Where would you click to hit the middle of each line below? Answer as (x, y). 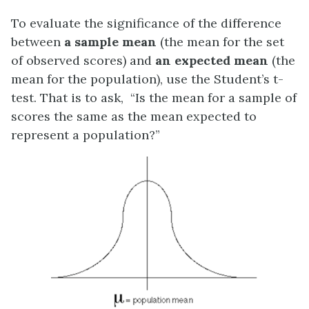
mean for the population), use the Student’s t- (147, 79)
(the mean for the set (220, 41)
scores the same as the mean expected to (134, 116)
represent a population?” (86, 134)
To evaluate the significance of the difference (146, 23)
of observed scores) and (83, 60)
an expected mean (212, 60)
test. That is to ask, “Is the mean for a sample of (154, 97)
